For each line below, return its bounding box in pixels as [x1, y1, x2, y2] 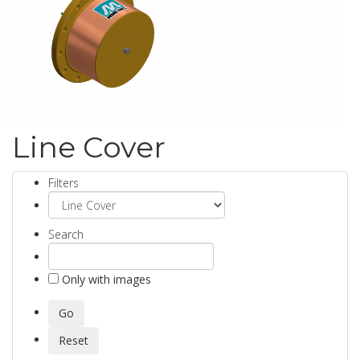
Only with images [59, 272, 151, 287]
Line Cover [12, 129, 166, 165]
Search [48, 227, 84, 242]
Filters [48, 175, 79, 190]
